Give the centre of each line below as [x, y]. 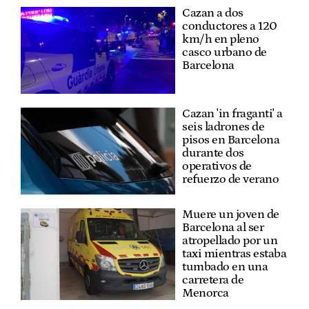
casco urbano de [225, 52]
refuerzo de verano [230, 179]
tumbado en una [225, 267]
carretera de [213, 280]
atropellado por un [230, 240]
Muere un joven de [231, 214]
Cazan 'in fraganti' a [232, 113]
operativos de [217, 166]
